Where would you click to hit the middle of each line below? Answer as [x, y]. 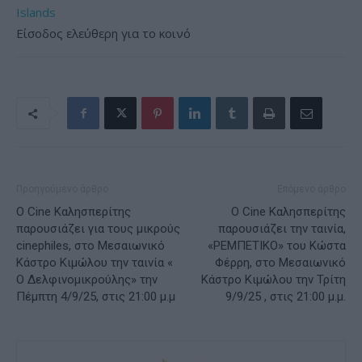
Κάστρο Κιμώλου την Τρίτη [274, 280]
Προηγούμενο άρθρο [62, 189]
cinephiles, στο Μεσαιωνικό [90, 246]
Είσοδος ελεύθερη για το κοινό [103, 34]
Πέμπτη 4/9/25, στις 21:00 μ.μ [96, 297]
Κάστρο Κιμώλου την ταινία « [95, 263]
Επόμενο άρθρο [311, 189]
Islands [36, 13]
